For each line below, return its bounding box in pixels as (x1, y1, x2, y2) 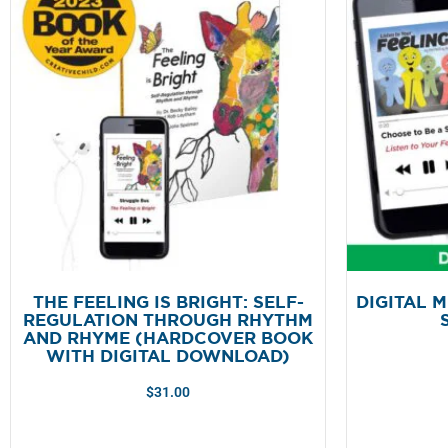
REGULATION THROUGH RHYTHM (23, 309, 313, 332)
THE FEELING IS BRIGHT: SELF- (32, 291, 304, 314)
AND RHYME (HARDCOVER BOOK (23, 327, 313, 350)
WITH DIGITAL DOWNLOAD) (46, 345, 290, 368)
